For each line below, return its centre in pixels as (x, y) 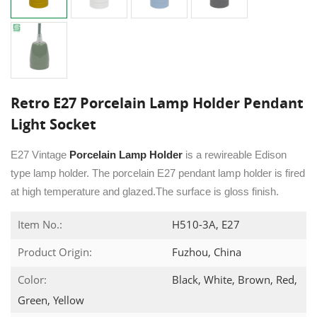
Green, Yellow (51, 300)
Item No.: (40, 224)
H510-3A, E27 (204, 224)
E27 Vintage (40, 154)
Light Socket (53, 124)
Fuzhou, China (205, 252)
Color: (32, 279)
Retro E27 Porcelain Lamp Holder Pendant (157, 103)
